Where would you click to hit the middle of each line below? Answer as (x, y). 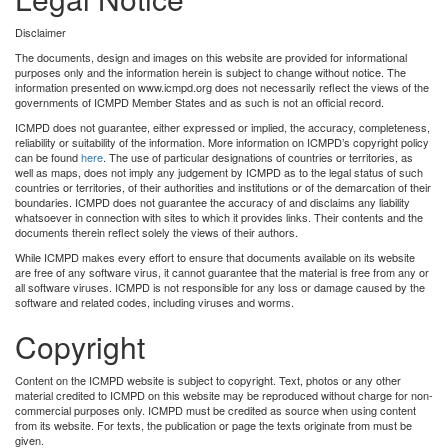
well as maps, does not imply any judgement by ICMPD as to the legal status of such (219, 171)
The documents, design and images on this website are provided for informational (211, 56)
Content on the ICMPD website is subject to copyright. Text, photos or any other (208, 379)
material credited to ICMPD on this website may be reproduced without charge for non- (224, 394)
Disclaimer (40, 31)
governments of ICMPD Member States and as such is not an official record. (199, 101)
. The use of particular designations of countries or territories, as (258, 156)
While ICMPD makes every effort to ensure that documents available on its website (215, 256)
